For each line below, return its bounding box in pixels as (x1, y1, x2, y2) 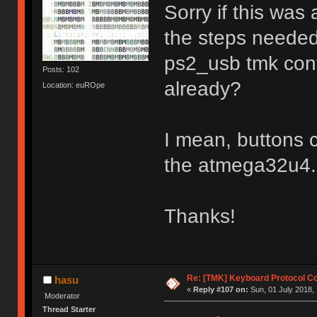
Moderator (45, 292, 81, 301)
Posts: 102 (42, 65, 80, 74)
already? (163, 78, 241, 100)
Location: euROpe (42, 80, 105, 89)
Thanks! (163, 205, 236, 228)
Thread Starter (42, 304, 96, 313)
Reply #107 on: (192, 285, 248, 294)
